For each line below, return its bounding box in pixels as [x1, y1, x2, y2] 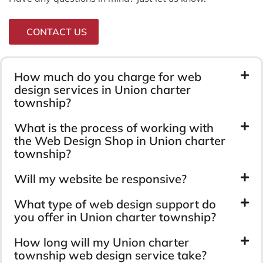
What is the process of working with [14, 120, 214, 135]
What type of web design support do [14, 196, 216, 211]
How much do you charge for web [14, 69, 201, 84]
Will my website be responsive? [14, 171, 187, 186]
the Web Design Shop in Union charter [14, 133, 225, 148]
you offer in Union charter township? [14, 209, 216, 224]
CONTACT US [26, 25, 87, 38]
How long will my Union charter [14, 234, 189, 249]
